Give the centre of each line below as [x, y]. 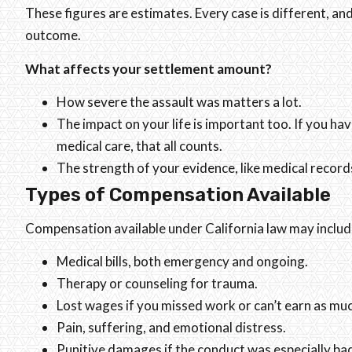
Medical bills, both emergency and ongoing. [182, 262]
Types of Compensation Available [178, 195]
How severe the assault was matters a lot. [179, 102]
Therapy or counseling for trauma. [157, 284]
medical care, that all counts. [139, 146]
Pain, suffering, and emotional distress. [171, 328]
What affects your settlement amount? [148, 68]
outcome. [53, 35]
